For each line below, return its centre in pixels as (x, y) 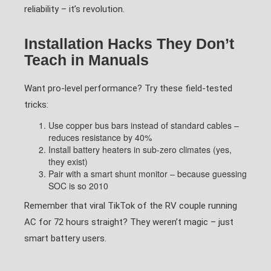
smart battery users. (65, 238)
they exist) (68, 162)
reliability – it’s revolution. (74, 9)
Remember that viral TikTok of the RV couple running (131, 206)
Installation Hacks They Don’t (129, 44)
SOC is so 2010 (78, 186)
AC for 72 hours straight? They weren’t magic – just (129, 222)
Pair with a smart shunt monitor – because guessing (148, 174)
